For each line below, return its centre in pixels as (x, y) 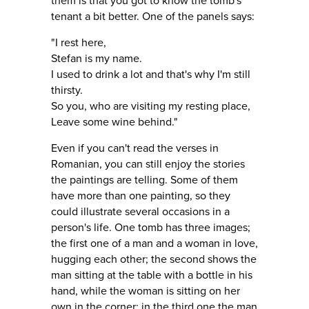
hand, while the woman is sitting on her (146, 291)
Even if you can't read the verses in (135, 148)
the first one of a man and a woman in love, (154, 243)
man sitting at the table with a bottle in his (152, 275)
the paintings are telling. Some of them (144, 180)
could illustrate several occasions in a (140, 211)
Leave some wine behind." (114, 122)
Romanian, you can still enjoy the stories (148, 164)
